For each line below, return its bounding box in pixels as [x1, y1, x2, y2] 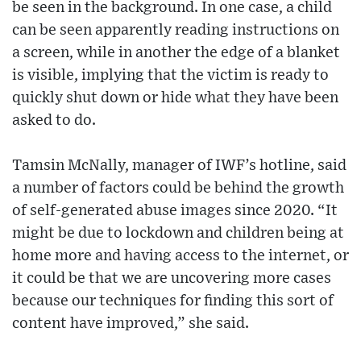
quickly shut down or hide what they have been [12, 89, 338, 106]
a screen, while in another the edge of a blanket [12, 44, 340, 60]
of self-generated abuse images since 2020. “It [12, 202, 338, 218]
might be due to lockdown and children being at [12, 225, 344, 241]
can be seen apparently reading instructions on [12, 22, 339, 38]
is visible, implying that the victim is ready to [12, 67, 329, 83]
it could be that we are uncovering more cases [12, 270, 331, 286]
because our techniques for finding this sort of [12, 293, 334, 309]
